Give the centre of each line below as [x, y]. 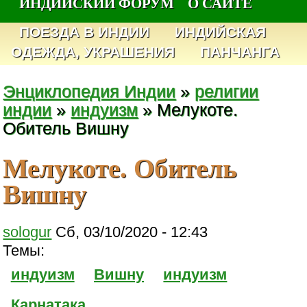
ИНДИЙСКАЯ [221, 32]
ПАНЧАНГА [240, 52]
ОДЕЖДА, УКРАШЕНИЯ [93, 52]
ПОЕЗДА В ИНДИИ [85, 32]
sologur [27, 232]
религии [227, 91]
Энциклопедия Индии [89, 91]
